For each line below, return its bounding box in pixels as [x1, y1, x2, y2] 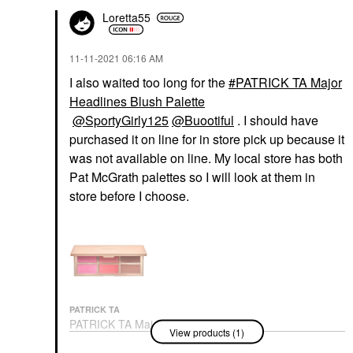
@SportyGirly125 [72, 110, 169, 129]
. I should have [234, 110, 318, 129]
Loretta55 [102, 9, 150, 25]
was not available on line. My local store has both [69, 148, 343, 167]
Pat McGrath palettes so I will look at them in [69, 167, 315, 186]
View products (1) [169, 325, 244, 338]
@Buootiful [172, 110, 234, 129]
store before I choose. [69, 186, 192, 205]
